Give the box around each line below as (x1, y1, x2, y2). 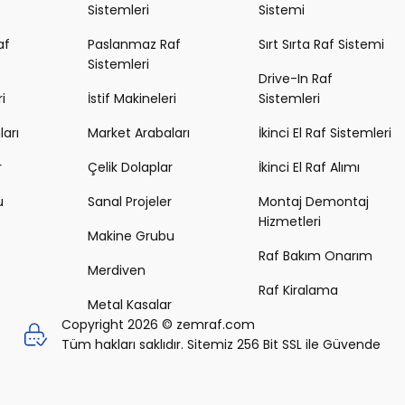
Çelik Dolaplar (88, 158, 173, 176)
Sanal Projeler (88, 193, 172, 211)
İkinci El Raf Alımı (259, 158, 360, 176)
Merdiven (88, 261, 146, 279)
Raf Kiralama (259, 281, 338, 299)
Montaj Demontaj (259, 193, 369, 211)
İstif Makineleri (88, 89, 176, 108)
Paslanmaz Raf (88, 35, 181, 53)
